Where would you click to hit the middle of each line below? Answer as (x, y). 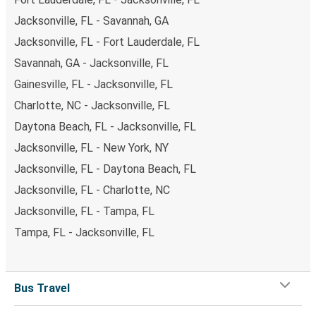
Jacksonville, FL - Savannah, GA (91, 21)
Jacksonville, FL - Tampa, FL (84, 212)
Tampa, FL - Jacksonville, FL (84, 233)
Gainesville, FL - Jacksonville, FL (93, 85)
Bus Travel (42, 288)
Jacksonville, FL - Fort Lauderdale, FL (107, 42)
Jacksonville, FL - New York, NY (91, 148)
